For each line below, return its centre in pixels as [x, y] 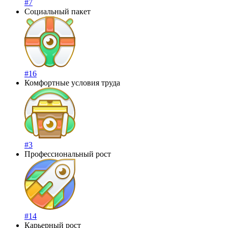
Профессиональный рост [68, 154]
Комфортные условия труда [72, 82]
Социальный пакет [58, 11]
